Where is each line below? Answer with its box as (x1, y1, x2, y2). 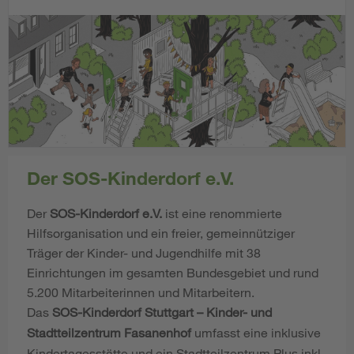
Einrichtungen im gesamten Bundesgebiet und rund (27, 265, 318, 281)
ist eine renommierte (162, 205, 282, 221)
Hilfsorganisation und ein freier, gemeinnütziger (27, 225, 295, 241)
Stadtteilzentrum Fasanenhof (27, 325, 194, 341)
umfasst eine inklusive (194, 325, 321, 341)
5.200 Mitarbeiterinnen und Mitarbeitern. (27, 284, 254, 300)
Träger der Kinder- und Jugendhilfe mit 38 (27, 245, 261, 261)
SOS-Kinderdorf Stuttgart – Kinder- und (52, 304, 272, 320)
